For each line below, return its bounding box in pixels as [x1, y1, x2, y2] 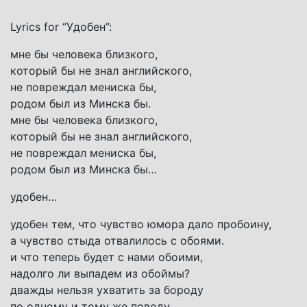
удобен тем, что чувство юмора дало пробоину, [10, 217, 271, 231]
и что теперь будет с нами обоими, [10, 249, 203, 264]
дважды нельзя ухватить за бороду [10, 282, 204, 297]
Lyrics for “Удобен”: [10, 19, 112, 34]
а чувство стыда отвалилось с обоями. [10, 233, 224, 247]
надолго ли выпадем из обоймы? [10, 266, 190, 280]
